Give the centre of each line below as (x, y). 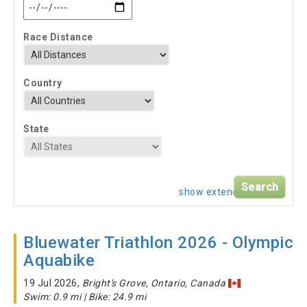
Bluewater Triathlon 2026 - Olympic (158, 243)
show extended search (231, 192)
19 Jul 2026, (53, 283)
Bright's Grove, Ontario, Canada (153, 283)
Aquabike (59, 260)
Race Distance (58, 37)
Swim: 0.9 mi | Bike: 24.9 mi (85, 297)
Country (43, 83)
